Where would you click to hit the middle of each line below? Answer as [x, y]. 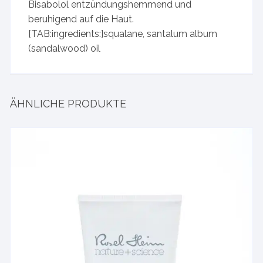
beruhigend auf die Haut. [81, 19]
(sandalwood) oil [65, 48]
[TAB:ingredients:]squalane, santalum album [123, 33]
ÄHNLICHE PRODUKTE [68, 103]
